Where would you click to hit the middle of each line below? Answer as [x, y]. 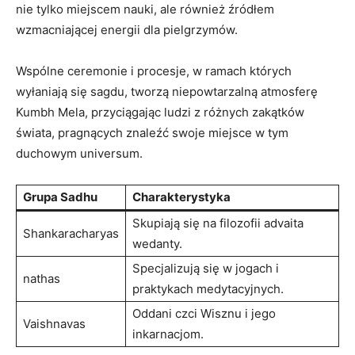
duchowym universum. [79, 153]
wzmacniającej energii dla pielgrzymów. [127, 29]
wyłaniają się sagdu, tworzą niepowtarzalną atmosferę [167, 91]
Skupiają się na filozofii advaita [218, 223]
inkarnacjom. [168, 334]
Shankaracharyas [71, 233]
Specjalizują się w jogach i [206, 268]
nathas [42, 278]
